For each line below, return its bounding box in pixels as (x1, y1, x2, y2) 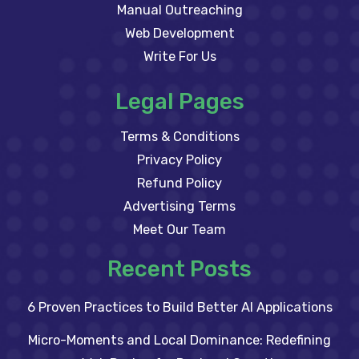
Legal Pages (115, 88, 244, 115)
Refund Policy (137, 175, 222, 191)
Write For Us (143, 49, 216, 65)
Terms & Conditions (119, 129, 240, 144)
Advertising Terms (123, 199, 236, 214)
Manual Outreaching (116, 2, 243, 18)
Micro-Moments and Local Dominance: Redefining (28, 333, 331, 348)
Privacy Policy (137, 152, 222, 167)
